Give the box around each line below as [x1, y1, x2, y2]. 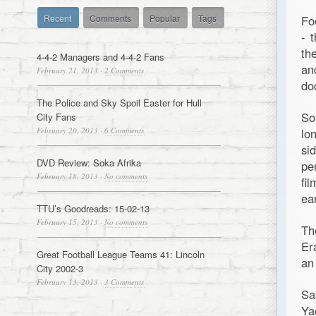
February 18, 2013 [37, 171, 99, 181]
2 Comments [104, 65, 145, 75]
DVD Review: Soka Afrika [37, 156, 142, 169]
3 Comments [104, 276, 145, 287]
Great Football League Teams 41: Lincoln [37, 248, 205, 261]
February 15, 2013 [37, 217, 99, 227]
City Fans [37, 110, 77, 123]
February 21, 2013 [37, 65, 99, 75]
